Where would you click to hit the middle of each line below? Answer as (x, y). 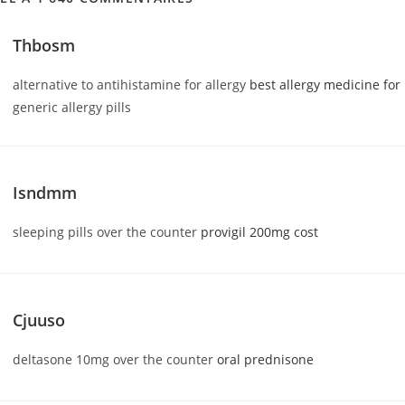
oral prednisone (266, 359)
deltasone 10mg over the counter (115, 359)
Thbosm (44, 45)
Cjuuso (39, 320)
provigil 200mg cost (260, 232)
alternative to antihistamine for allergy (132, 85)
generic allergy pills (72, 107)
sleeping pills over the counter (107, 232)
